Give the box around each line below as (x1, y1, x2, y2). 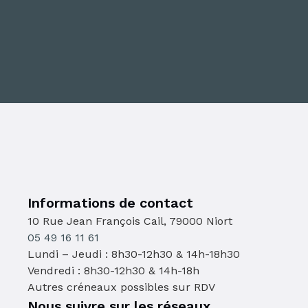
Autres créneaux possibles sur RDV (27, 280, 215, 294)
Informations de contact (27, 195, 193, 212)
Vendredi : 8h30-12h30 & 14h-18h (27, 264, 199, 278)
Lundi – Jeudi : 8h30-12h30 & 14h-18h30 (27, 247, 240, 261)
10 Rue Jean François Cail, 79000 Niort (27, 214, 232, 228)
